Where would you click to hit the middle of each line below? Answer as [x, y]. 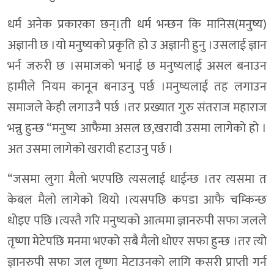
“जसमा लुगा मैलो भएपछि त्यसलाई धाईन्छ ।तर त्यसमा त [137, 180]
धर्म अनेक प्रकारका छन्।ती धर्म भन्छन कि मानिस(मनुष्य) [137, 25]
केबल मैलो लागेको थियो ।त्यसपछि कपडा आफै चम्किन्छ [137, 200]
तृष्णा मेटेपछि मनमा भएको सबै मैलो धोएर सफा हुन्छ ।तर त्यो [137, 242]
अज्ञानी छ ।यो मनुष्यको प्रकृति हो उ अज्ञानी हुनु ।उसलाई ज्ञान [137, 46]
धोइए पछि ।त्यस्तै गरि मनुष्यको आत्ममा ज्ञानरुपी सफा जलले [137, 221]
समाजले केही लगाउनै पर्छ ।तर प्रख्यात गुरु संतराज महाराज [137, 108]
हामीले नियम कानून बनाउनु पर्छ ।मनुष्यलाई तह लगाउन [137, 87]
